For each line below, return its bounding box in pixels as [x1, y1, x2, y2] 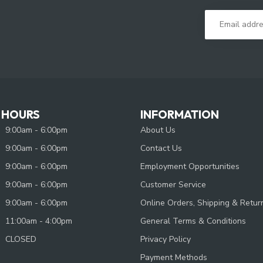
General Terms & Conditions [140, 215, 246, 227]
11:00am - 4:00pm [5, 215, 72, 227]
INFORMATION [140, 106, 219, 122]
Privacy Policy [140, 233, 191, 245]
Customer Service [140, 178, 206, 190]
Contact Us [140, 142, 182, 154]
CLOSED [5, 233, 36, 245]
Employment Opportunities [140, 160, 240, 172]
